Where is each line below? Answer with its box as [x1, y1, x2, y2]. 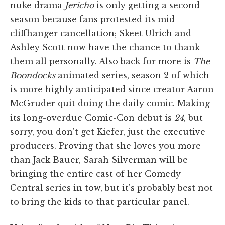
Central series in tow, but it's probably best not [10, 182, 213, 193]
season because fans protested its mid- [10, 14, 178, 24]
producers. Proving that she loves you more [10, 140, 201, 151]
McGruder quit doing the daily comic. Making [10, 98, 210, 108]
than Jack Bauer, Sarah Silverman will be [10, 154, 188, 165]
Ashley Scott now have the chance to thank [10, 42, 200, 52]
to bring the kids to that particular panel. [10, 196, 189, 207]
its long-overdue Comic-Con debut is [10, 112, 174, 123]
